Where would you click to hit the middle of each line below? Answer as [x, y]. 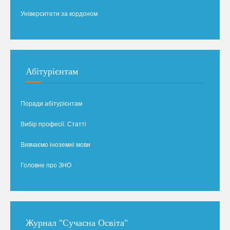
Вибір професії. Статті [53, 124]
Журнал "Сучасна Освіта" [77, 223]
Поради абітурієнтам [51, 103]
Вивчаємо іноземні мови [55, 145]
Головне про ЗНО [46, 165]
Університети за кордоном [59, 14]
